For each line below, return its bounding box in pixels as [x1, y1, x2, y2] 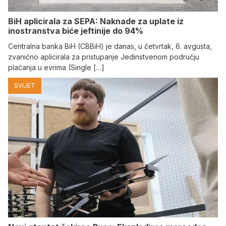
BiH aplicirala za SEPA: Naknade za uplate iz [8, 16, 184, 26]
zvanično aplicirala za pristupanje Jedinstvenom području [8, 52, 199, 61]
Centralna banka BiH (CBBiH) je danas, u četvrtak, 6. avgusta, [8, 41, 212, 50]
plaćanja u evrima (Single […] [8, 63, 104, 72]
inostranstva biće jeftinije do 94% [8, 25, 143, 36]
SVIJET [14, 81, 35, 89]
